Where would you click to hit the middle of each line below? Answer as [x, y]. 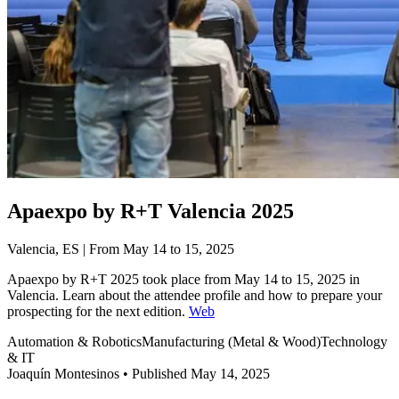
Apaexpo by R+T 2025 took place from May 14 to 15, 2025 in [183, 279]
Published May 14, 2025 [201, 373]
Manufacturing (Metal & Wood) [231, 341]
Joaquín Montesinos [63, 373]
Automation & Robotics [74, 341]
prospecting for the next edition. [98, 311]
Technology [354, 341]
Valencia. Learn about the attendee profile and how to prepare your [195, 295]
